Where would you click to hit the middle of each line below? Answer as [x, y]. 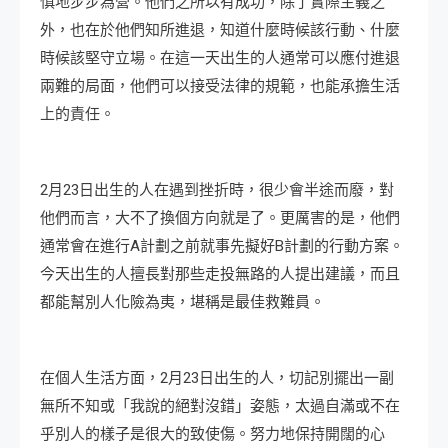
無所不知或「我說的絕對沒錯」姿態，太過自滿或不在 [220, 406]
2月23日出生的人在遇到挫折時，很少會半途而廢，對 [217, 190]
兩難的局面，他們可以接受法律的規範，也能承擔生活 [220, 86]
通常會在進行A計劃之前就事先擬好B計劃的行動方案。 [222, 246]
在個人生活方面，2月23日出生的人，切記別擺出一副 [217, 378]
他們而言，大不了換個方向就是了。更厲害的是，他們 [220, 218]
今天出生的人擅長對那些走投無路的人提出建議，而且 [220, 274]
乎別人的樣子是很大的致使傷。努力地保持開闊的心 [212, 434]
